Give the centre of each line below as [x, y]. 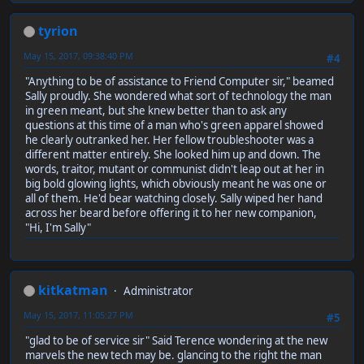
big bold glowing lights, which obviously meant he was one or [176, 183]
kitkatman [73, 290]
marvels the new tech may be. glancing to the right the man [173, 355]
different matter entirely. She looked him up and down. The [173, 154]
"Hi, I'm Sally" [58, 227]
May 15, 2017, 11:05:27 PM [78, 314]
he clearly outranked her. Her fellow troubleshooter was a [169, 139]
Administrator [158, 290]
